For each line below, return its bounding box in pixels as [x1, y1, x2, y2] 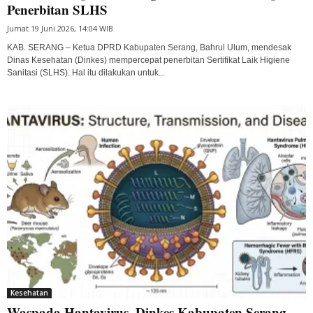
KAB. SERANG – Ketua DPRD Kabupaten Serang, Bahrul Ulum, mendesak [7, 42, 291, 52]
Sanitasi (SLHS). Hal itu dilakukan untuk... [7, 67, 165, 78]
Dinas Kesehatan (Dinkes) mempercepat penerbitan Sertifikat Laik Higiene [7, 54, 290, 65]
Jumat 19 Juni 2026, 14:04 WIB [7, 22, 113, 34]
